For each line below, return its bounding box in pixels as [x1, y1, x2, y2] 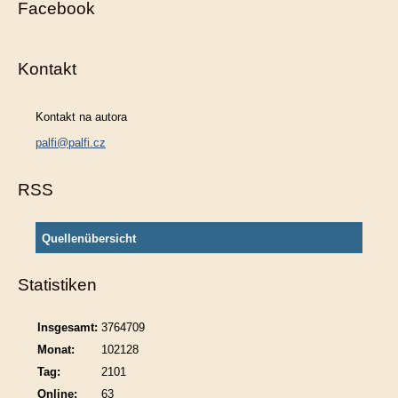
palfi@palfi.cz [36, 136, 106, 150]
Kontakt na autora [36, 110, 127, 124]
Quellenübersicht [42, 232, 136, 246]
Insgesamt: [37, 321, 98, 335]
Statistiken [18, 275, 97, 295]
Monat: [37, 343, 75, 357]
